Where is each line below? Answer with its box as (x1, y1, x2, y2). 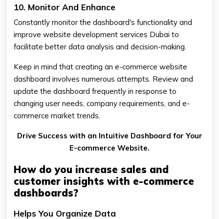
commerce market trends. (14, 110, 100, 120)
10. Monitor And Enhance (14, 1, 115, 12)
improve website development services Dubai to (14, 29, 179, 39)
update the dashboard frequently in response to (14, 86, 176, 96)
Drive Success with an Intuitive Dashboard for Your (17, 131, 202, 140)
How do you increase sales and (14, 163, 169, 175)
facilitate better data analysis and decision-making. (14, 42, 186, 51)
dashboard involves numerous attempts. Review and (14, 74, 193, 84)
